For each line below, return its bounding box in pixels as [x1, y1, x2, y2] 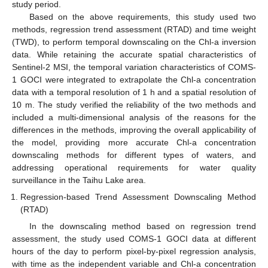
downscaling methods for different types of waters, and [12, 150, 256, 160]
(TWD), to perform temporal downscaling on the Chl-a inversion [12, 36, 256, 47]
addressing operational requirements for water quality [12, 162, 256, 172]
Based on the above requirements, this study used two [29, 11, 256, 22]
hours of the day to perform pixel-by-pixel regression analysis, [12, 246, 256, 257]
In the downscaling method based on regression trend [29, 221, 256, 232]
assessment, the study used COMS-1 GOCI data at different [12, 234, 256, 244]
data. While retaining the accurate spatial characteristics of [12, 49, 256, 59]
